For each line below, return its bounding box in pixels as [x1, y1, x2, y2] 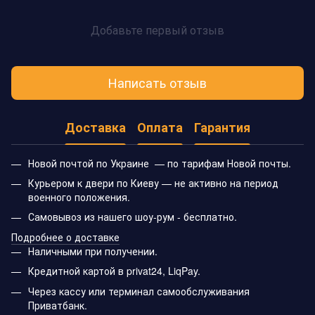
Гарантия [194, 118, 250, 137]
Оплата [137, 118, 183, 137]
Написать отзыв [108, 73, 207, 92]
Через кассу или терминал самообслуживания [28, 283, 250, 298]
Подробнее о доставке [11, 229, 120, 244]
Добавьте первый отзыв [91, 21, 224, 38]
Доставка [65, 118, 126, 137]
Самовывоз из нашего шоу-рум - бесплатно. [28, 210, 237, 224]
